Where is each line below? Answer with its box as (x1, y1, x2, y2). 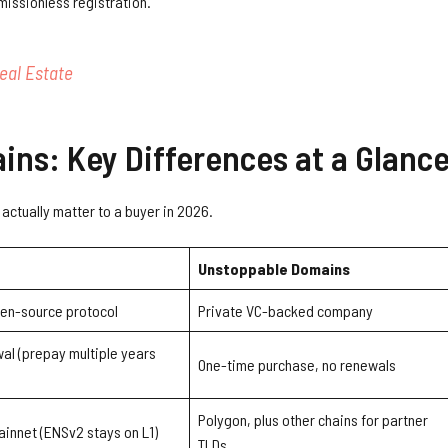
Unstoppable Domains (198, 259, 350, 279)
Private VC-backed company (198, 301, 373, 321)
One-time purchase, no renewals (198, 355, 396, 375)
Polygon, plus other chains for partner (198, 410, 428, 430)
